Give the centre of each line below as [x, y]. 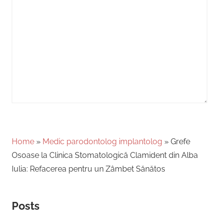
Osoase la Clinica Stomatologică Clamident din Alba [105, 155]
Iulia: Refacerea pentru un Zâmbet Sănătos [88, 169]
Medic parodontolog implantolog [102, 141]
